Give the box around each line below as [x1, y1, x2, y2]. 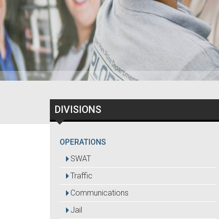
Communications [70, 188, 129, 197]
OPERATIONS [60, 137, 106, 147]
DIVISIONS [55, 104, 101, 115]
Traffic [70, 171, 92, 180]
